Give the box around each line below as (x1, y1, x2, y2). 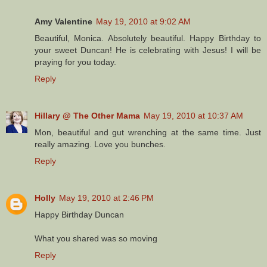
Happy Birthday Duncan (35, 209, 124, 219)
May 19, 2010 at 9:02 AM (96, 17, 191, 26)
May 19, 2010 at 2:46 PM (59, 193, 154, 203)
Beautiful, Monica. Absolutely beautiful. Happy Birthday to (35, 33, 261, 43)
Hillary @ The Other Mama (35, 110, 140, 120)
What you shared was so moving (35, 233, 157, 243)
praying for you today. (35, 57, 116, 67)
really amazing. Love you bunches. (35, 139, 166, 149)
